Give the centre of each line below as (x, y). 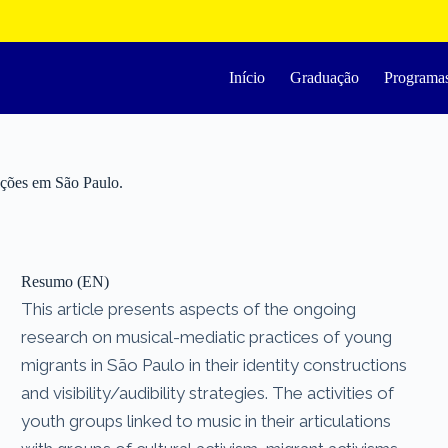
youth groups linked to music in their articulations (206, 420)
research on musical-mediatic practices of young (207, 336)
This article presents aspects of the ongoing (189, 308)
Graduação (325, 77)
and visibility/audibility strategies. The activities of (208, 392)
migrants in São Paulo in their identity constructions (214, 364)
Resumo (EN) (65, 281)
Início (247, 77)
